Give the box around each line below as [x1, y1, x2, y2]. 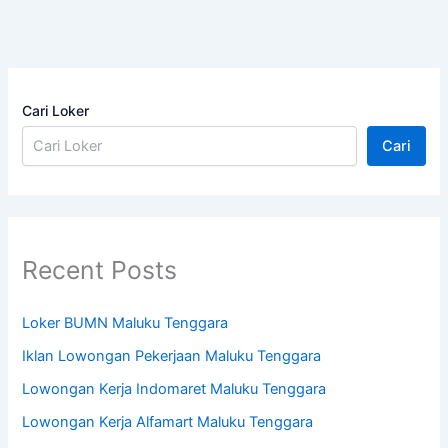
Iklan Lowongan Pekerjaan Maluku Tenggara [22, 346, 322, 365]
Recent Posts [22, 255, 178, 286]
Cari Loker [22, 102, 90, 120]
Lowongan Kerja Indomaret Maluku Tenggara [22, 379, 327, 398]
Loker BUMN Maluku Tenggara [22, 313, 229, 332]
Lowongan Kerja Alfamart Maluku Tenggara [22, 412, 314, 431]
